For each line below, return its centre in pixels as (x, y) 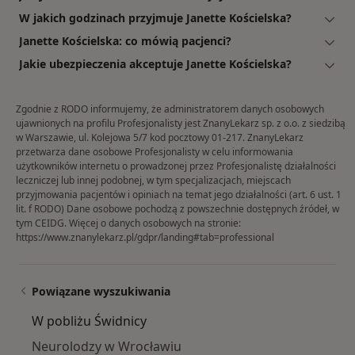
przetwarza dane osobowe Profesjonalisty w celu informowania (155, 152)
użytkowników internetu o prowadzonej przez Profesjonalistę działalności (176, 166)
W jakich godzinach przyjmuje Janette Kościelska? (155, 18)
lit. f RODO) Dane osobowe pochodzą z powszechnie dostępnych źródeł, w (177, 209)
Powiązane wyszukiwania (101, 292)
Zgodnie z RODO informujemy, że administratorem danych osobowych (170, 109)
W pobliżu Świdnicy (89, 321)
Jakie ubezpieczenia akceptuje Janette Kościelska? (155, 64)
